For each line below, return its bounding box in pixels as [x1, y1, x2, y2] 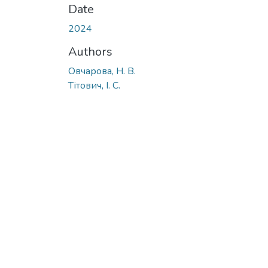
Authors [68, 43, 112, 60]
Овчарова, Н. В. [68, 64, 136, 78]
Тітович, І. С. [68, 78, 120, 92]
